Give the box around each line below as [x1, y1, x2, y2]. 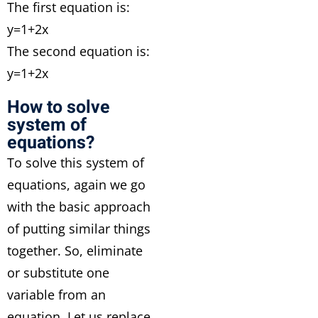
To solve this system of [7, 154, 144, 171]
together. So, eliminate [7, 242, 143, 259]
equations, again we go [7, 176, 146, 193]
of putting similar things [7, 220, 150, 237]
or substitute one [7, 264, 109, 281]
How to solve [7, 94, 110, 121]
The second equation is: [7, 43, 150, 60]
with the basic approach [7, 198, 150, 215]
